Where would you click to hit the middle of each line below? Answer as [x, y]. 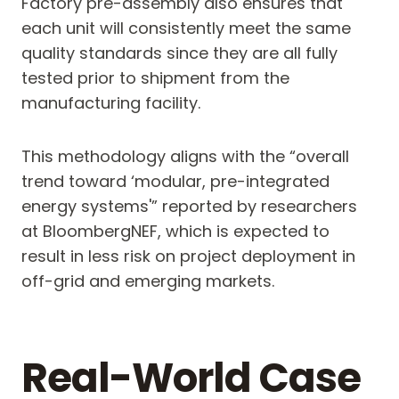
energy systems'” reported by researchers [189, 207]
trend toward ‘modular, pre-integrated [175, 182]
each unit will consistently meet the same [186, 28]
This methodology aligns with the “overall [185, 157]
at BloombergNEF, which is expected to [175, 232]
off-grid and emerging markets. [148, 281]
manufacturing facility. [111, 103]
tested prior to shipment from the [155, 78]
